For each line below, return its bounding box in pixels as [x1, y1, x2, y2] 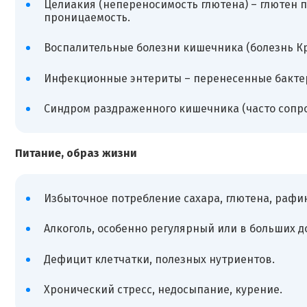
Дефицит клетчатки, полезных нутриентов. [43, 252, 275, 266]
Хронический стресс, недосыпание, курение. [43, 283, 282, 297]
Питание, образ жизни [15, 146, 137, 160]
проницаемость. [43, 10, 130, 24]
